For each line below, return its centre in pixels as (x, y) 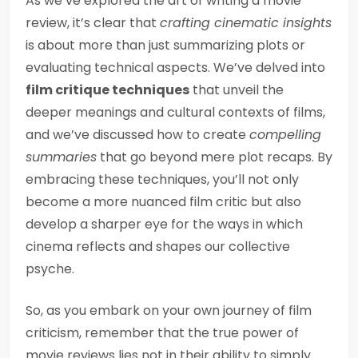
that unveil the (237, 90)
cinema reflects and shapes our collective (158, 247)
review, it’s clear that (93, 23)
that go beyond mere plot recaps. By (215, 157)
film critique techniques (107, 90)
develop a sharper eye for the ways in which (164, 224)
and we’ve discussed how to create (137, 135)
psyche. (50, 269)
